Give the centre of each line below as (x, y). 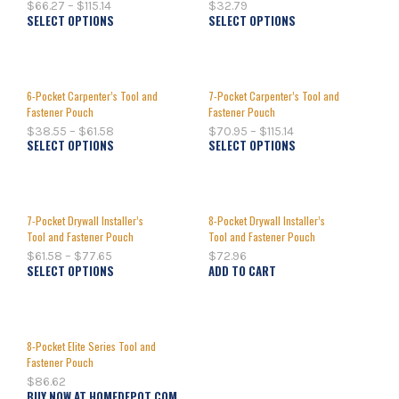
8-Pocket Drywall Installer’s (267, 221)
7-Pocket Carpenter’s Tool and (274, 95)
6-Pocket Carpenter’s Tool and (92, 95)
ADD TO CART (242, 271)
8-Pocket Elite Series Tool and (91, 346)
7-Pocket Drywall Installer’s (85, 221)
